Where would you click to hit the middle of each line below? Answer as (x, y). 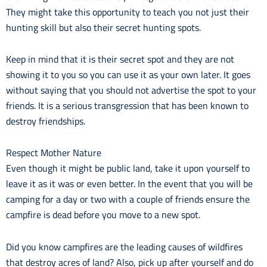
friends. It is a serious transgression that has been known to (127, 106)
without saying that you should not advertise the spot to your (131, 90)
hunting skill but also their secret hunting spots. (103, 28)
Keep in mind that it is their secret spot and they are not (120, 59)
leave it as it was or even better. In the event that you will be (129, 184)
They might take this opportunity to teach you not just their (128, 12)
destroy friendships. (46, 121)
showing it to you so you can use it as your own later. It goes (128, 75)
